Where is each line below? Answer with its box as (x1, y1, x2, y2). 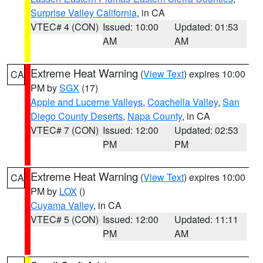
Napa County (127, 109, 182, 123)
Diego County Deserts (31, 109, 123, 123)
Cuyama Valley (31, 198, 93, 212)
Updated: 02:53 (174, 123, 239, 137)
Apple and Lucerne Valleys (31, 95, 143, 109)
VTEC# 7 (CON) (31, 123, 99, 137)
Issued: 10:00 (102, 20, 159, 33)
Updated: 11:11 (174, 213, 239, 226)
